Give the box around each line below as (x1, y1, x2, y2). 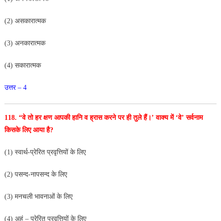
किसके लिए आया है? (4, 126, 53, 134)
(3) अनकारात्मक (4, 39, 47, 47)
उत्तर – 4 (4, 83, 27, 91)
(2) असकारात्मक (4, 17, 46, 25)
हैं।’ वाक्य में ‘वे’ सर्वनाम (143, 113, 203, 121)
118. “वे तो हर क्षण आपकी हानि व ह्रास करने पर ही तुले (4, 113, 144, 121)
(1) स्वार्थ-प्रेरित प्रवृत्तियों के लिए (4, 148, 86, 156)
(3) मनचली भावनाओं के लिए (4, 192, 74, 200)
